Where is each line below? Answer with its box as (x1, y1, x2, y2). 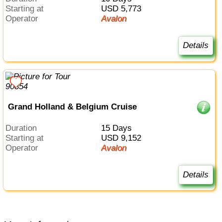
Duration (11, 123, 37, 133)
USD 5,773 (107, 3, 141, 13)
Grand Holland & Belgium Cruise (7, 102, 137, 112)
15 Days (105, 123, 132, 133)
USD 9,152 (107, 133, 141, 143)
